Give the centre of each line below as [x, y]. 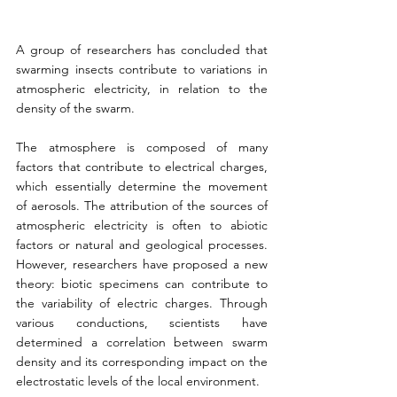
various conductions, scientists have [142, 323]
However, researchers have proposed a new [142, 265]
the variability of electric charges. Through [142, 304]
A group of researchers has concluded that [142, 50]
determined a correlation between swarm [142, 343]
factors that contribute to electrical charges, [142, 167]
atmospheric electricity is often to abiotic [142, 226]
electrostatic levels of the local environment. [138, 381]
